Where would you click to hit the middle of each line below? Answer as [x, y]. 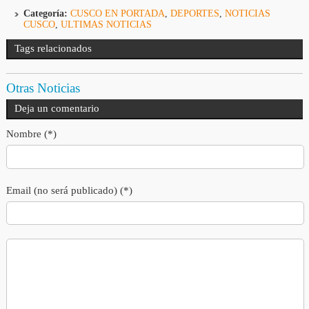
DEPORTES [195, 14]
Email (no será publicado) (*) [69, 190]
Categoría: [45, 14]
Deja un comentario [57, 109]
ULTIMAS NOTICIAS [106, 25]
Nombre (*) [31, 134]
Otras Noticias [43, 88]
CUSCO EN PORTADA [117, 14]
